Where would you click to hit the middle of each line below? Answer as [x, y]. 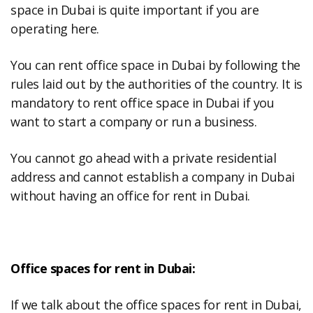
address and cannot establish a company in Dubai [153, 177]
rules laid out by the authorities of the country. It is [156, 84]
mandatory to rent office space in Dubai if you [142, 103]
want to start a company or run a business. [133, 122]
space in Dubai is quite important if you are [134, 10]
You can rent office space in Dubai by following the [155, 65]
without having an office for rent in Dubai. [130, 196]
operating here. [55, 29]
